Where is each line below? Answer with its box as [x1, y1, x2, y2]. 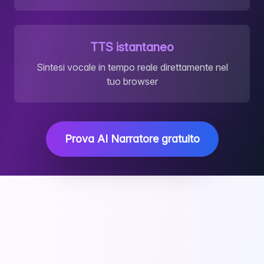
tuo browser [106, 75, 158, 87]
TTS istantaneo [90, 40, 174, 54]
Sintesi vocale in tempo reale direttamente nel [36, 61, 228, 73]
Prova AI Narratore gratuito [64, 133, 200, 145]
